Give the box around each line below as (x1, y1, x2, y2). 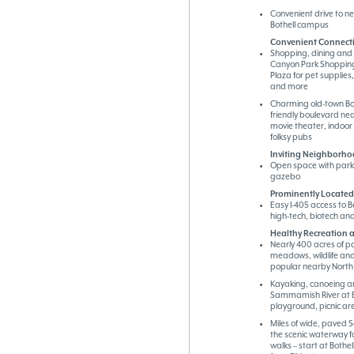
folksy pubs (270, 132, 312, 143)
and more (270, 81, 308, 92)
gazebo (270, 171, 300, 183)
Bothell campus (270, 20, 329, 31)
